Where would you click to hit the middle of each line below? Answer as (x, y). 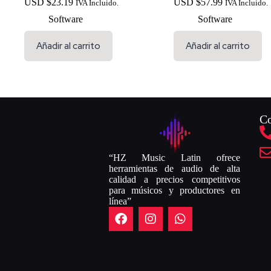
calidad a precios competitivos (174, 179)
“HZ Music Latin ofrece (174, 158)
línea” (120, 201)
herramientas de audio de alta (174, 168)
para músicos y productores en (174, 190)
